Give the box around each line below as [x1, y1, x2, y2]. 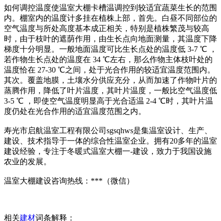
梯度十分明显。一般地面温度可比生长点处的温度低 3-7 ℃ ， [4, 45, 217, 53]
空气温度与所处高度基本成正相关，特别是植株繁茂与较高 [4, 24, 209, 33]
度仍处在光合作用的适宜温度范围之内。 [4, 107, 146, 115]
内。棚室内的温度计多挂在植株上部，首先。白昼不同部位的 [4, 14, 217, 22]
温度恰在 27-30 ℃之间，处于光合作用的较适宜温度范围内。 [4, 66, 215, 74]
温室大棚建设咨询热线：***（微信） [4, 177, 134, 185]
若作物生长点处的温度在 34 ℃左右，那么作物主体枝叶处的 [4, 55, 213, 64]
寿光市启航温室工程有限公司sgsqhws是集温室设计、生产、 [4, 126, 212, 135]
